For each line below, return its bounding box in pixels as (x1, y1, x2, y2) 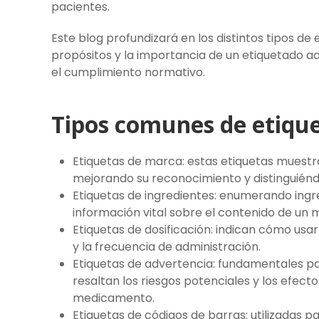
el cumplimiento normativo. (51, 64, 205, 81)
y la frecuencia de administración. (73, 239, 261, 256)
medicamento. (73, 290, 155, 307)
